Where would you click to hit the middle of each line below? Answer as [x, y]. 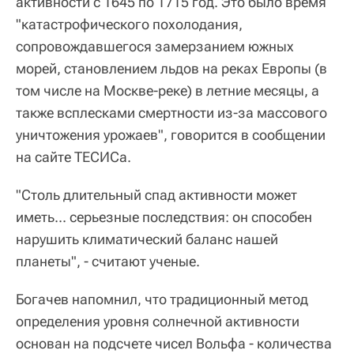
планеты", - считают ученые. [108, 262]
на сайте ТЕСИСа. [73, 157]
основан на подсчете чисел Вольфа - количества [174, 344]
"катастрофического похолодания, [129, 24]
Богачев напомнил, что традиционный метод [162, 299]
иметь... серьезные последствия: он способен [164, 217]
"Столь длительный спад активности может [156, 195]
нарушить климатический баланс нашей [147, 239]
